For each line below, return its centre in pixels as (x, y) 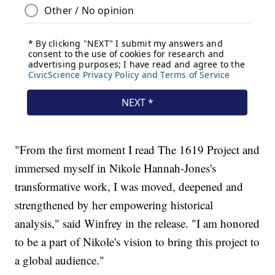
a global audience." (60, 260)
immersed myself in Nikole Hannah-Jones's (116, 168)
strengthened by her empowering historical (114, 205)
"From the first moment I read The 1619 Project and (137, 150)
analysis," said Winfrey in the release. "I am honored (137, 223)
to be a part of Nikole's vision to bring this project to (137, 242)
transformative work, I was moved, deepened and (129, 187)
